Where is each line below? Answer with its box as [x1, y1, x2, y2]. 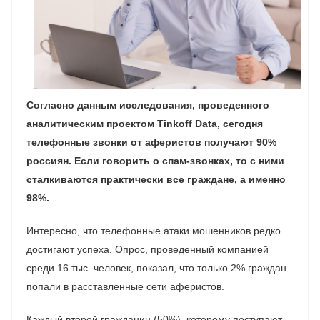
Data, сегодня [195, 117, 263, 129]
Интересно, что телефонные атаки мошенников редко [26, 224, 281, 236]
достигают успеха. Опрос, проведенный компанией [26, 243, 269, 255]
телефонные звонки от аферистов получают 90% [26, 136, 276, 148]
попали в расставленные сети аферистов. [26, 280, 224, 292]
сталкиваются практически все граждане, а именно [26, 173, 286, 185]
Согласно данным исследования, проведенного [26, 99, 269, 111]
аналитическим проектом [26, 117, 157, 129]
